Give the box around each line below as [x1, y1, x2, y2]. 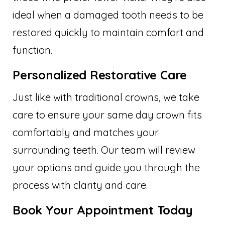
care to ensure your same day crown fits [13, 108, 202, 121]
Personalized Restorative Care [13, 67, 187, 82]
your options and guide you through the [13, 161, 200, 174]
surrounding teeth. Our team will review [13, 143, 195, 156]
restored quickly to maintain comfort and [13, 26, 204, 39]
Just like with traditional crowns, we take [13, 90, 199, 103]
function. [13, 43, 52, 56]
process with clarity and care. [13, 178, 148, 191]
